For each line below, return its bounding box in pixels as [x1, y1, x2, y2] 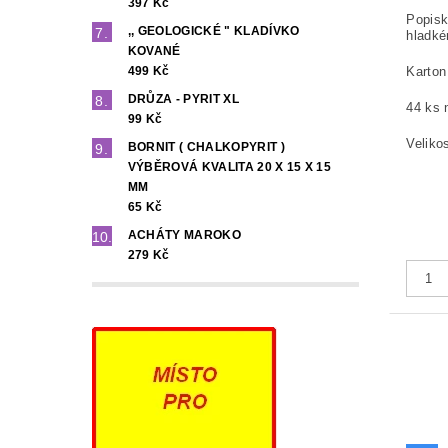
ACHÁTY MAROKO [127, 228, 241, 243]
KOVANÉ [127, 44, 181, 59]
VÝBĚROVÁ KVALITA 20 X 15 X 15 [127, 160, 332, 175]
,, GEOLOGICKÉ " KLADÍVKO [127, 24, 300, 39]
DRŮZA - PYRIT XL [127, 92, 239, 107]
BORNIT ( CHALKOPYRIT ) [127, 140, 285, 155]
